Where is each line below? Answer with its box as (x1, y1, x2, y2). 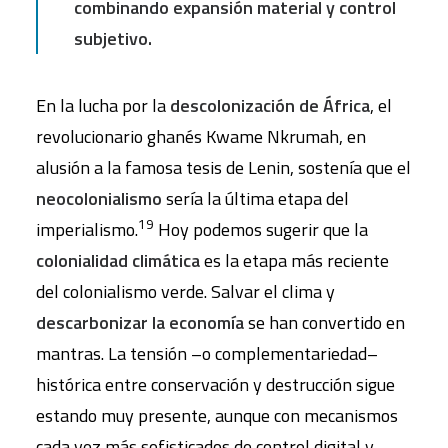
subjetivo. (74, 25, 152, 52)
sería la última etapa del (162, 185, 349, 212)
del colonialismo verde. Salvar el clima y (36, 278, 335, 305)
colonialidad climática (36, 247, 200, 274)
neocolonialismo (36, 185, 162, 212)
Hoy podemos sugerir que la (154, 216, 368, 243)
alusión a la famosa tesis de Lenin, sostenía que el (36, 154, 411, 181)
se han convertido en (244, 309, 405, 336)
